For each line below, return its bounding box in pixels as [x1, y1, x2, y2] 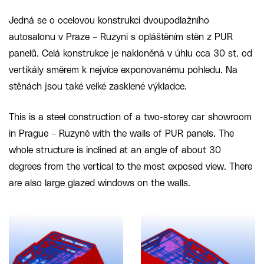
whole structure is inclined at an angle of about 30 [9, 145, 221, 155]
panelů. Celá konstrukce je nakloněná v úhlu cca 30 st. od [9, 48, 252, 58]
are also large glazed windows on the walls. [9, 178, 190, 188]
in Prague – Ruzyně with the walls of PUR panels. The [9, 128, 234, 138]
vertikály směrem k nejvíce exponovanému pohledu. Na [9, 65, 237, 75]
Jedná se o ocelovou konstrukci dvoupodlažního [9, 15, 209, 25]
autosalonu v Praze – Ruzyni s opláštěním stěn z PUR [9, 32, 233, 42]
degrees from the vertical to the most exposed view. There [9, 161, 252, 171]
